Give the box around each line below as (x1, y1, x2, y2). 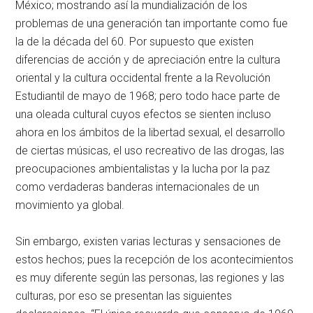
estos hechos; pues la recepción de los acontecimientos (15, 253, 294, 266)
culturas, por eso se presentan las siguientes (15, 289, 233, 303)
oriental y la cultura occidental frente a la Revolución (15, 71, 271, 85)
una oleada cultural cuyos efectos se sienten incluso (15, 108, 272, 121)
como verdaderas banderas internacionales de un (15, 180, 260, 194)
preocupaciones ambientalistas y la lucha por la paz (15, 162, 270, 175)
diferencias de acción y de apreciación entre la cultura (15, 53, 281, 66)
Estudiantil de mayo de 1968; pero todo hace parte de (15, 89, 281, 103)
